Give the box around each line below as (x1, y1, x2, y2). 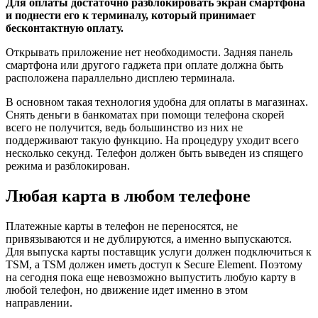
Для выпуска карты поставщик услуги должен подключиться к (6, 246, 312, 258)
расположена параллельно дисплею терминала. (6, 72, 235, 84)
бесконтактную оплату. (6, 22, 124, 35)
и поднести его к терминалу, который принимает (6, 9, 256, 22)
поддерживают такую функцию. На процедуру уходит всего (6, 134, 299, 147)
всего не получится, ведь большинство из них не (6, 121, 243, 134)
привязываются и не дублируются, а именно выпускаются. (6, 233, 292, 246)
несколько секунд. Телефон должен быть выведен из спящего (6, 147, 303, 160)
